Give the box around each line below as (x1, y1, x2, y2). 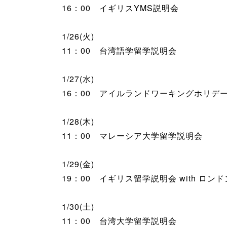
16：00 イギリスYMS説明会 (62, 2, 179, 14)
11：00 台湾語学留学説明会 (62, 44, 185, 56)
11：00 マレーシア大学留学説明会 (62, 129, 203, 141)
